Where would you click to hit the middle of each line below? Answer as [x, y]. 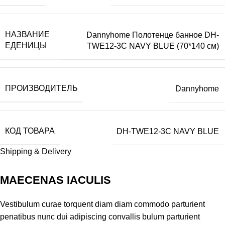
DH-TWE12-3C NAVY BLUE [168, 131]
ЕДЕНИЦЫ [26, 45]
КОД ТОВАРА [30, 131]
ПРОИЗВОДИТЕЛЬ [41, 88]
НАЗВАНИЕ [27, 34]
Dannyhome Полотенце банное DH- [153, 35]
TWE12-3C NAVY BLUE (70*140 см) [153, 46]
